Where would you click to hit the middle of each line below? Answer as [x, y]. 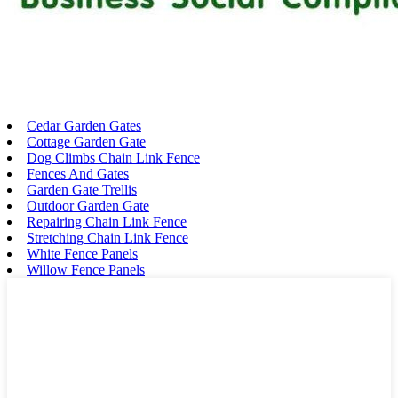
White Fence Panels [82, 254]
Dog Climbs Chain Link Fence [113, 158]
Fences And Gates [78, 174]
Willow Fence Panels [86, 270]
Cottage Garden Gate [86, 142]
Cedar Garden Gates [84, 126]
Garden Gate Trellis [82, 190]
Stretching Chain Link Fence [107, 238]
